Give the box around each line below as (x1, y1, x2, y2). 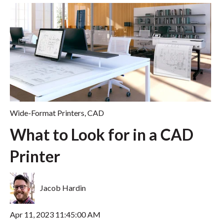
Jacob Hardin (40, 183, 86, 193)
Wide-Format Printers (10, 108, 84, 117)
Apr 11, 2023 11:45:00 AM (10, 210, 101, 220)
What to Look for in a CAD (10, 124, 193, 144)
